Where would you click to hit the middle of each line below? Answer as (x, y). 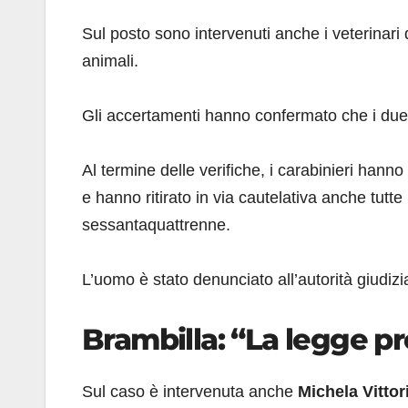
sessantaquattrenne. (156, 225)
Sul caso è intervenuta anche (190, 392)
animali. (110, 61)
